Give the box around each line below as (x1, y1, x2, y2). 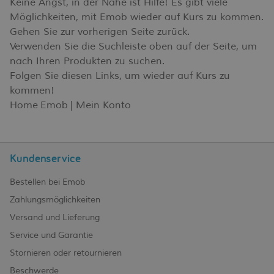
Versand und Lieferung (10, 212, 100, 223)
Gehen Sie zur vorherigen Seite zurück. (10, 25, 190, 38)
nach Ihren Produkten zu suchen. (10, 54, 165, 67)
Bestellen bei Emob (10, 176, 85, 187)
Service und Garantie (10, 229, 93, 240)
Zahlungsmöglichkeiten (10, 194, 100, 205)
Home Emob (10, 98, 68, 111)
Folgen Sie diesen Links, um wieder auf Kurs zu (10, 69, 230, 82)
